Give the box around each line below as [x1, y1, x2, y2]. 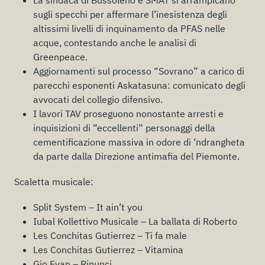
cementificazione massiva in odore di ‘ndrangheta [33, 135, 245, 148]
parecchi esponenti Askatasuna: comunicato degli [33, 79, 245, 91]
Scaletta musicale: [14, 175, 93, 188]
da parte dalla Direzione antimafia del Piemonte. [33, 150, 240, 162]
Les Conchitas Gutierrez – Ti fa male [33, 229, 187, 241]
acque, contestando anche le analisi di [33, 36, 196, 49]
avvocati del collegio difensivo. [33, 93, 163, 105]
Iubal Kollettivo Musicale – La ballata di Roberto [33, 215, 237, 227]
